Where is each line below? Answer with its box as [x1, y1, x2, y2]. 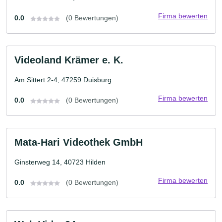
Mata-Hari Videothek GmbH [14, 137, 143, 148]
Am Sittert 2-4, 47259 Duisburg [14, 76, 111, 84]
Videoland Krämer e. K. [14, 55, 123, 65]
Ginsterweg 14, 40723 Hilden [14, 158, 106, 166]
